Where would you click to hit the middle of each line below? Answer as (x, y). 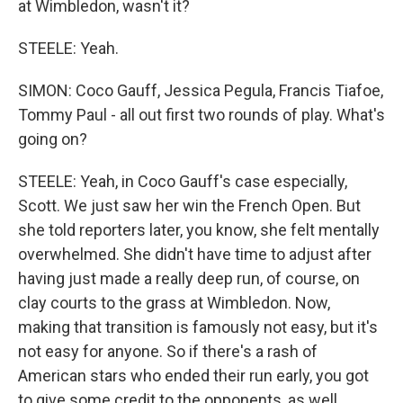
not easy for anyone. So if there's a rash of (168, 351)
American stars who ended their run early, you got (193, 376)
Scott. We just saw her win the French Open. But (189, 206)
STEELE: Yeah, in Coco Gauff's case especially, (183, 181)
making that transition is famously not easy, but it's (198, 327)
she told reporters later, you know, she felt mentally (199, 230)
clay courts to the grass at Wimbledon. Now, (174, 303)
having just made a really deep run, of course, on (189, 278)
